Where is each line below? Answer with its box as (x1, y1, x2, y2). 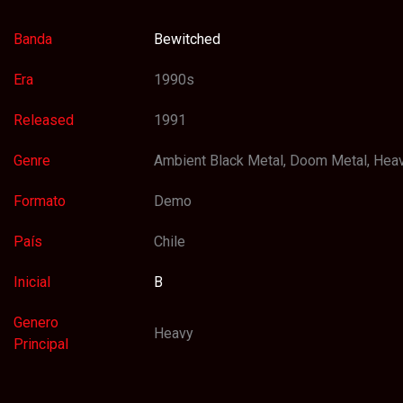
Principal (13, 335, 69, 353)
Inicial (13, 273, 51, 291)
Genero (13, 313, 59, 331)
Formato (13, 192, 67, 210)
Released (13, 111, 75, 129)
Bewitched (154, 30, 221, 48)
